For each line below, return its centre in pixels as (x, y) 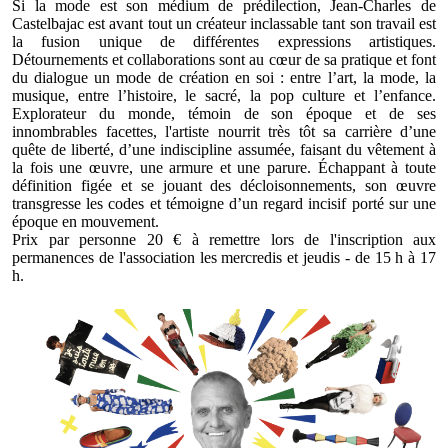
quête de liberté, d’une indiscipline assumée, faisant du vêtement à (224, 149)
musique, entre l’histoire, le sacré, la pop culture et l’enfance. (224, 95)
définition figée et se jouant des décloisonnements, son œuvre (224, 185)
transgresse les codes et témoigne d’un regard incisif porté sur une (224, 203)
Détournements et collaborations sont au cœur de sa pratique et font (224, 59)
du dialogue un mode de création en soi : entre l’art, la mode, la (224, 77)
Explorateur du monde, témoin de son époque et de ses (224, 113)
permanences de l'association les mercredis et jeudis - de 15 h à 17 (224, 257)
